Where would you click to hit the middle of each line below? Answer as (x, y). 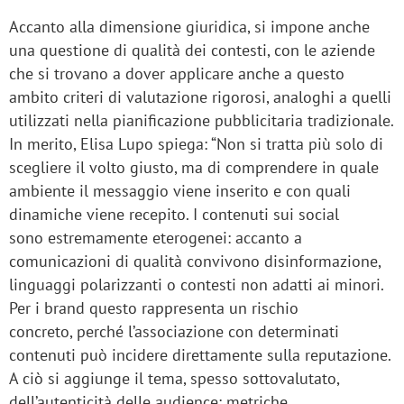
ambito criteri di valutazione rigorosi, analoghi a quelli (200, 97)
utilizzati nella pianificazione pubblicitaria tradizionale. (201, 121)
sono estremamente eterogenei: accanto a (156, 238)
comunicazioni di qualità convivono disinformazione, (195, 262)
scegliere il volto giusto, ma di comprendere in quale (194, 168)
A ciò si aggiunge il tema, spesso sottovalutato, (174, 379)
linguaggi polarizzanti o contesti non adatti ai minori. (196, 285)
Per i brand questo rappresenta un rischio (154, 308)
